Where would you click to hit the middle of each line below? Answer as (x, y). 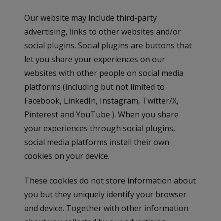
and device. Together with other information (107, 208)
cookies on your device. (67, 156)
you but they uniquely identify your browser (106, 195)
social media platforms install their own (97, 142)
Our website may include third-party (91, 18)
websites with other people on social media (104, 73)
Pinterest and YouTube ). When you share (102, 115)
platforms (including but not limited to (95, 87)
